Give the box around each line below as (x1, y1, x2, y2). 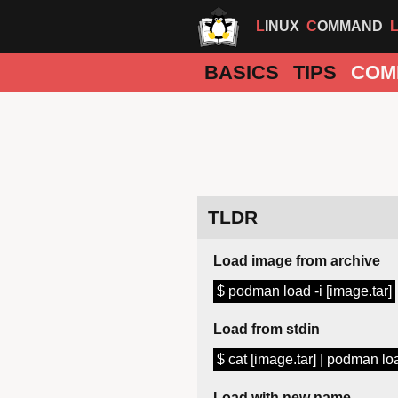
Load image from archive (213, 253, 380, 269)
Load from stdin (213, 322, 320, 338)
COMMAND (317, 19, 383, 34)
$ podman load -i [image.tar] (217, 283, 392, 299)
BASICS (204, 61, 279, 84)
